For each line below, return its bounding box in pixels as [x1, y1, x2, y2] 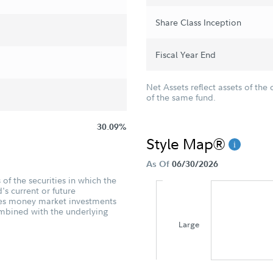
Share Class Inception [155, 16, 241, 28]
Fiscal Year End [155, 49, 216, 60]
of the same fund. [146, 91, 216, 103]
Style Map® [146, 133, 229, 154]
